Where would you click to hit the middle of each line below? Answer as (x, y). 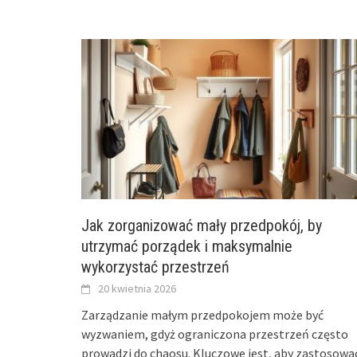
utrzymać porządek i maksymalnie (187, 246)
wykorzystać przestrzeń (155, 267)
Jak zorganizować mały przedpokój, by (202, 225)
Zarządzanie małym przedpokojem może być (202, 314)
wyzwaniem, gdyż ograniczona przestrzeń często (215, 333)
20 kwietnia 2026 (137, 288)
